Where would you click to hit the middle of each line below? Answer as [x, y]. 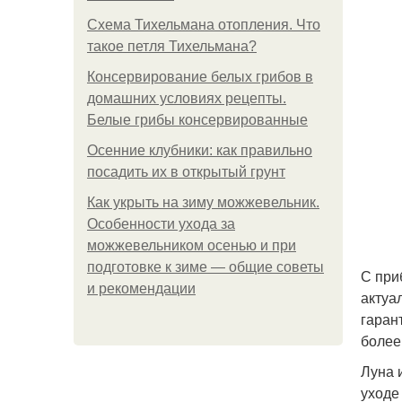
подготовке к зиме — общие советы [205, 267]
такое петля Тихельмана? [172, 46]
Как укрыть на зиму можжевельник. [203, 202]
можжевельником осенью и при [192, 245]
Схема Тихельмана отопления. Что [204, 25]
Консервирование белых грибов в [200, 77]
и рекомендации [141, 288]
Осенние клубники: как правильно [200, 150]
